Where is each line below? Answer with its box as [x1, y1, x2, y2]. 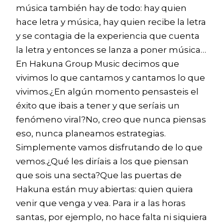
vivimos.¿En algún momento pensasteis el [16, 87, 199, 97]
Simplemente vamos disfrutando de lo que [16, 142, 203, 152]
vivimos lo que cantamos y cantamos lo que [16, 73, 205, 83]
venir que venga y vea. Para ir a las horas [16, 198, 186, 208]
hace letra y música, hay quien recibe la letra [16, 17, 206, 27]
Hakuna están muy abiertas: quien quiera [16, 184, 193, 194]
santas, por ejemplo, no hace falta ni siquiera [16, 212, 207, 222]
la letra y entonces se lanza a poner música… [16, 45, 206, 55]
